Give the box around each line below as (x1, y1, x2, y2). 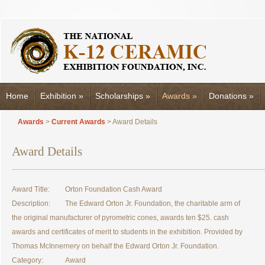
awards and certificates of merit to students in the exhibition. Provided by (12, 228, 243, 236)
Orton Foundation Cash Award (65, 185, 162, 193)
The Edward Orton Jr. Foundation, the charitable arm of (65, 199, 240, 208)
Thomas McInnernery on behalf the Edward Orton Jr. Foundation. (12, 242, 219, 250)
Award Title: (12, 185, 50, 193)
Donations (209, 91, 247, 101)
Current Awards (51, 118, 105, 126)
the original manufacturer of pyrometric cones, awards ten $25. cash (12, 214, 229, 222)
